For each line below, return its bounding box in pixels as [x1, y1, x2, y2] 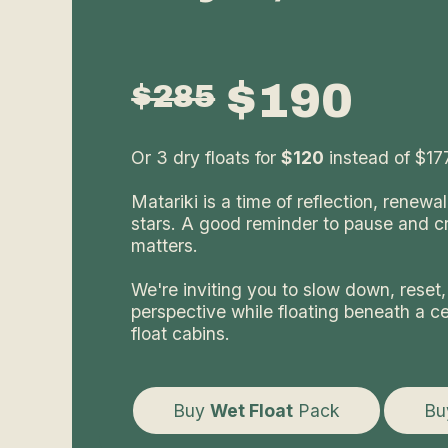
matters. [131, 235, 199, 257]
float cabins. [131, 323, 231, 345]
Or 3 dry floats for [131, 147, 282, 169]
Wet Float [210, 400, 294, 422]
